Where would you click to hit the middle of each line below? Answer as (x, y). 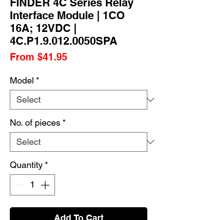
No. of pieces (35, 122)
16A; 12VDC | (43, 28)
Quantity (26, 165)
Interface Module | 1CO (67, 15)
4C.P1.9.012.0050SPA (64, 41)
